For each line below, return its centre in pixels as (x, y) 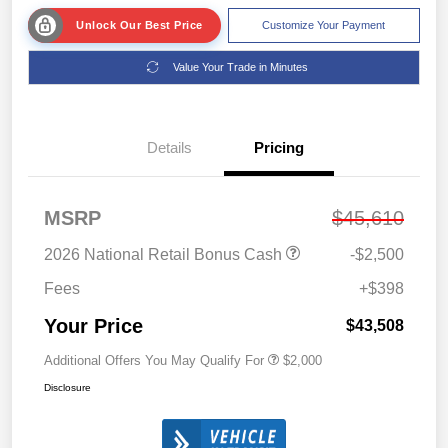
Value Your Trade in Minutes (240, 66)
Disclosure (67, 387)
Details (169, 147)
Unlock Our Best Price (139, 24)
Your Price (93, 325)
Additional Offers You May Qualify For (154, 360)
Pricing (279, 147)
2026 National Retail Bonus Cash (165, 254)
